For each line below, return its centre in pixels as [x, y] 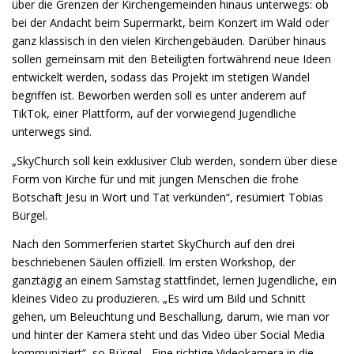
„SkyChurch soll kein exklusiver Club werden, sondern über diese [175, 160]
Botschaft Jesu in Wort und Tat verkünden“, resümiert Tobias [168, 197]
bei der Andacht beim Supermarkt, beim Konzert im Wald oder [170, 23]
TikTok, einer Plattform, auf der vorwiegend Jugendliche [154, 114]
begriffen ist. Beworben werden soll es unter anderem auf [159, 96]
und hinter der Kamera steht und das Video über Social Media [168, 334]
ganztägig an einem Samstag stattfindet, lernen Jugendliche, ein [174, 280]
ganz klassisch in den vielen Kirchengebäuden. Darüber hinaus [169, 41]
